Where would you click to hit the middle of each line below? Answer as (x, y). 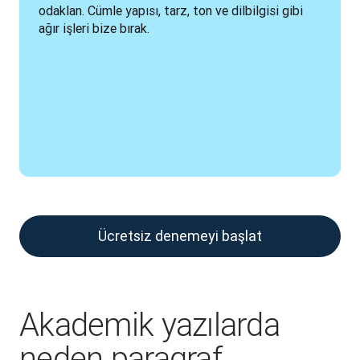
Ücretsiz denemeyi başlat (180, 236)
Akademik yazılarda (150, 325)
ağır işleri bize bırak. (94, 28)
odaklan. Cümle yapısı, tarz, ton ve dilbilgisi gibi (171, 10)
